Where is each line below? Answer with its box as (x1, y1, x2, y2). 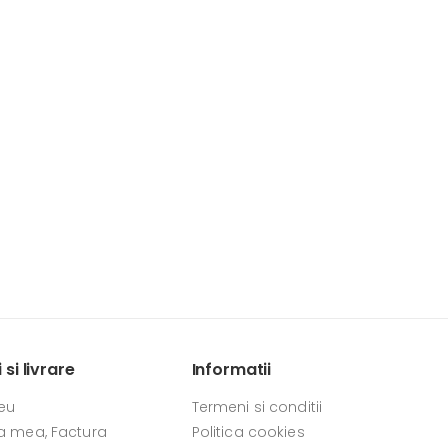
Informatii (191, 358, 272, 381)
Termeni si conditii (191, 397, 323, 417)
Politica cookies (191, 422, 305, 442)
